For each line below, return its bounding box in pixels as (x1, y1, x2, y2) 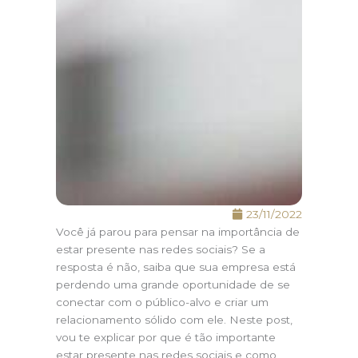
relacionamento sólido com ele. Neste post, (56, 313, 292, 326)
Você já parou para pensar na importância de (56, 225, 300, 238)
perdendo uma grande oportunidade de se (56, 278, 290, 291)
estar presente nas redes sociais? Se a (56, 243, 265, 256)
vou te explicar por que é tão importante (56, 331, 276, 344)
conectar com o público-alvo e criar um (56, 296, 268, 308)
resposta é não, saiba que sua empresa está (56, 261, 296, 273)
